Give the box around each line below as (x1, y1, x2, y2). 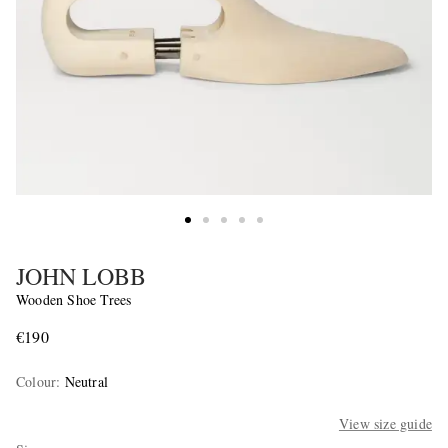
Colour (16, 372, 57, 392)
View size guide (338, 414, 432, 434)
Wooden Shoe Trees (16, 290, 132, 310)
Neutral (64, 372, 109, 392)
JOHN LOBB (16, 260, 146, 293)
